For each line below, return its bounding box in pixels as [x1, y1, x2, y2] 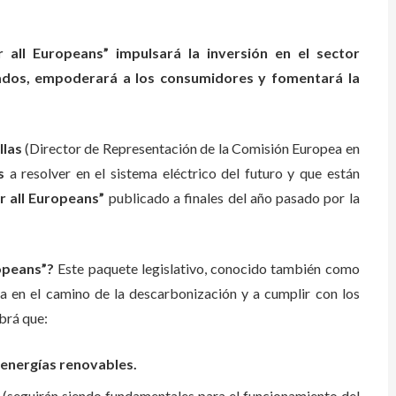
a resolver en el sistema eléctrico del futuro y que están [4, 164, 360, 181]
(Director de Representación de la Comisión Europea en [21, 140, 360, 156]
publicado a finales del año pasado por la [104, 189, 360, 206]
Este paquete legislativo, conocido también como [57, 260, 360, 277]
